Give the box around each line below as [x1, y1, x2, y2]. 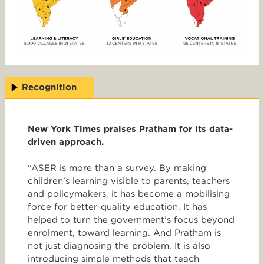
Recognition [22, 81, 77, 93]
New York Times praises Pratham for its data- [28, 123, 233, 134]
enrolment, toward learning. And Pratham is [28, 227, 221, 238]
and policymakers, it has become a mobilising [28, 188, 230, 199]
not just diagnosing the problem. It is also [28, 240, 210, 251]
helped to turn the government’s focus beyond [28, 214, 235, 225]
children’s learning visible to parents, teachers [28, 175, 230, 186]
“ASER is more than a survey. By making [28, 162, 206, 173]
